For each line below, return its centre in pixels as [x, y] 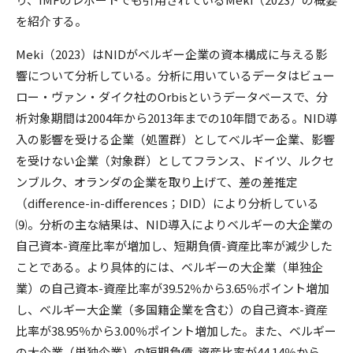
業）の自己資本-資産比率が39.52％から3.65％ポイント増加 [173, 288]
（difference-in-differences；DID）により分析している [167, 203]
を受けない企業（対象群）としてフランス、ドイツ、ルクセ [175, 160]
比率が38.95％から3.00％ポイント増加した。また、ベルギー [176, 330]
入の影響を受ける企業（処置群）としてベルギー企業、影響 [175, 139]
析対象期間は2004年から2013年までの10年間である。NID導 [176, 117]
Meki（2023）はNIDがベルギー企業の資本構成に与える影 [171, 54]
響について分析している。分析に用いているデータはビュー [175, 75]
